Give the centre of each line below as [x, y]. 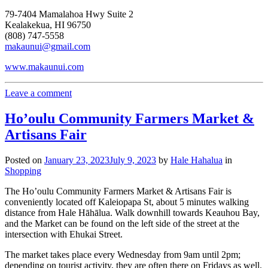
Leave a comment [38, 93]
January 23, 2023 [77, 160]
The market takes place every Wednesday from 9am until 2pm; [123, 255]
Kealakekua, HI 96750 [48, 25]
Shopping [23, 171]
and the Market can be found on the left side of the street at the [122, 224]
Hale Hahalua [197, 160]
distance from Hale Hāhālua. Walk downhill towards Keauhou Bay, [132, 213]
